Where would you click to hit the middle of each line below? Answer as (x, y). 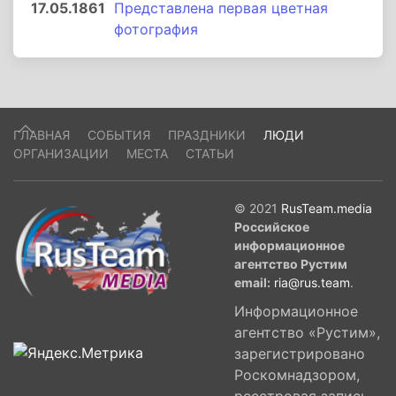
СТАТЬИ (210, 153)
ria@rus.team (312, 282)
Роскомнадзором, (297, 375)
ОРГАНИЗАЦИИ (61, 153)
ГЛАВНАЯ (42, 135)
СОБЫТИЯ (119, 135)
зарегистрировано (300, 354)
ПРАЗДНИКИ (207, 135)
